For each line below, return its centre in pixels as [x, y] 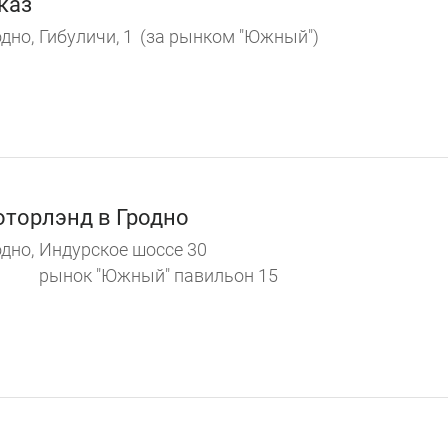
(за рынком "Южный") [229, 36]
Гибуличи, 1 [86, 36]
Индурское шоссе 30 [123, 250]
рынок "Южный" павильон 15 [158, 276]
